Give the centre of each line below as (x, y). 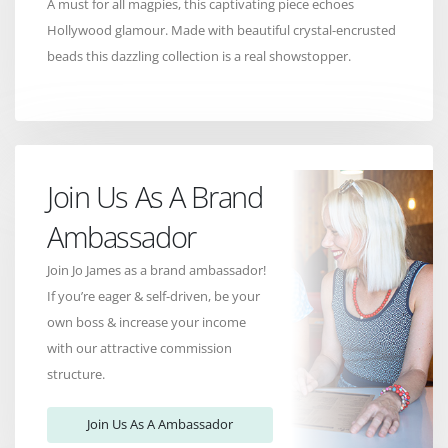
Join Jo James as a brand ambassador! (156, 269)
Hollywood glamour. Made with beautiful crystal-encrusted (221, 29)
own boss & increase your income (146, 321)
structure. (76, 373)
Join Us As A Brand (155, 196)
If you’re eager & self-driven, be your (153, 295)
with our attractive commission (139, 347)
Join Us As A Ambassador (160, 424)
